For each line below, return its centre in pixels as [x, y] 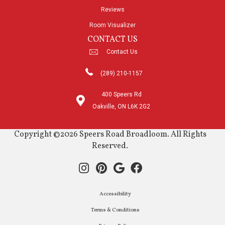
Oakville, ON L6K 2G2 [121, 107]
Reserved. [110, 146]
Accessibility [115, 194]
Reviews [113, 10]
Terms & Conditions [115, 210]
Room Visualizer [113, 25]
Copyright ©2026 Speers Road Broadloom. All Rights [110, 135]
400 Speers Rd [121, 95]
